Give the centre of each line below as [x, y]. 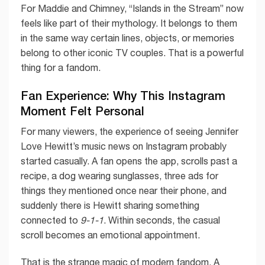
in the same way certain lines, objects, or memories [127, 38]
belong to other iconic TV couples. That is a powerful [132, 53]
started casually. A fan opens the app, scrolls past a [129, 161]
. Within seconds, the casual [162, 220]
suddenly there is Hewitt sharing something [110, 206]
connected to [51, 220]
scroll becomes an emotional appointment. [110, 235]
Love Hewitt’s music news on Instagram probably [124, 146]
